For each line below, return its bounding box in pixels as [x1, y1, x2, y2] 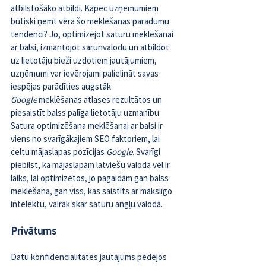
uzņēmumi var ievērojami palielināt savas [11, 68, 160, 80]
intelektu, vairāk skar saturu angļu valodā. [11, 198, 163, 210]
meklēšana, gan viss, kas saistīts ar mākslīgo [11, 185, 174, 197]
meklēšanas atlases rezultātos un [39, 94, 164, 106]
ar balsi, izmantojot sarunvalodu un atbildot [11, 42, 171, 53]
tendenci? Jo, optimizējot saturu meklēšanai [11, 28, 175, 40]
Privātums [11, 224, 56, 238]
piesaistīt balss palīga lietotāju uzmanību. [11, 107, 163, 119]
